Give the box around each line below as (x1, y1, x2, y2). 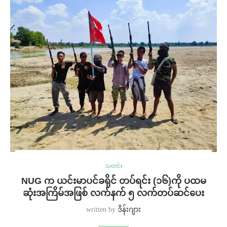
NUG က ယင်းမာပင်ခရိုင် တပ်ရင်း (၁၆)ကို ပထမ (21, 175, 206, 186)
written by (86, 205, 118, 213)
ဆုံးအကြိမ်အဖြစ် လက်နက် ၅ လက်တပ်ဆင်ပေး (23, 187, 204, 198)
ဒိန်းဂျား (118, 205, 141, 213)
